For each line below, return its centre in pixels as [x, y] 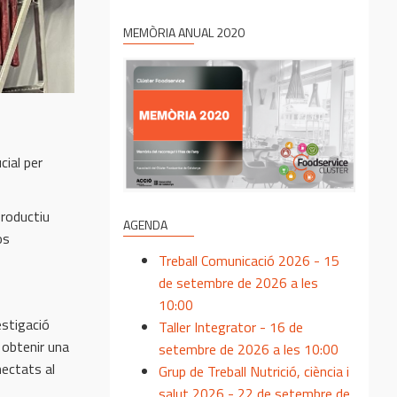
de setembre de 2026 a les [238, 282]
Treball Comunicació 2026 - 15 [249, 260]
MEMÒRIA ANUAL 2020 [184, 32]
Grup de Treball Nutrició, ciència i [254, 371]
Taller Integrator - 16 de [231, 327]
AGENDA [145, 224]
